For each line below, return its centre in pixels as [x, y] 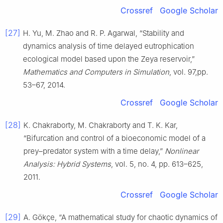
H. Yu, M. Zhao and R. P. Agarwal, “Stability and [104, 33]
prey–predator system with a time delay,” [94, 151]
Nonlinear [182, 151]
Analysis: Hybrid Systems [67, 164]
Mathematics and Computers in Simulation [96, 72]
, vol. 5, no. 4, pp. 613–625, [157, 164]
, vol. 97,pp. [189, 72]
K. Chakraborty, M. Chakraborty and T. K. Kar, [101, 125]
